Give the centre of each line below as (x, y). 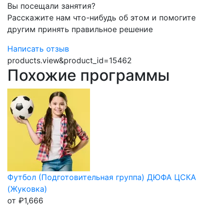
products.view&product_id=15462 (70, 60)
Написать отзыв (38, 49)
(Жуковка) (27, 189)
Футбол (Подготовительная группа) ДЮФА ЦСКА (102, 177)
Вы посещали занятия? (51, 6)
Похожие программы (89, 75)
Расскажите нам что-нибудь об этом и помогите (101, 18)
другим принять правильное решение (80, 29)
